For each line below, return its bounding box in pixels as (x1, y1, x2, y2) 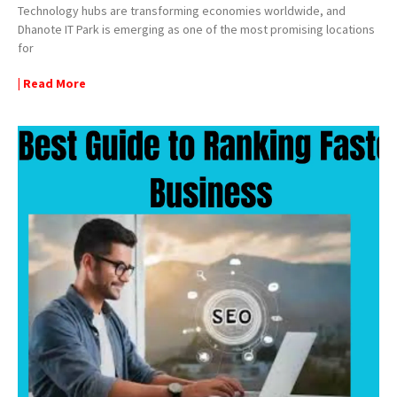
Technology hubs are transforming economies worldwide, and (18, 2, 346, 19)
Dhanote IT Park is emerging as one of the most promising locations (18, 20, 375, 37)
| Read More (18, 74, 86, 91)
